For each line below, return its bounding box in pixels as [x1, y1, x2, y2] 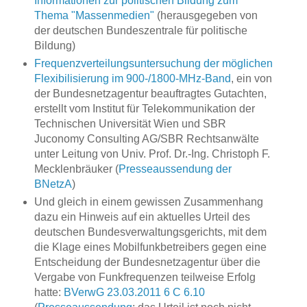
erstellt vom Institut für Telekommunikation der [34, 103, 255, 115]
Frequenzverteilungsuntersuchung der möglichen [34, 58, 273, 70]
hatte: [34, 286, 64, 299]
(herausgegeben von [153, 10, 258, 22]
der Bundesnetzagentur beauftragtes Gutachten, [34, 88, 267, 100]
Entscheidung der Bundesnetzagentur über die [34, 256, 260, 269]
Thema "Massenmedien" [34, 10, 154, 22]
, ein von [230, 73, 272, 85]
